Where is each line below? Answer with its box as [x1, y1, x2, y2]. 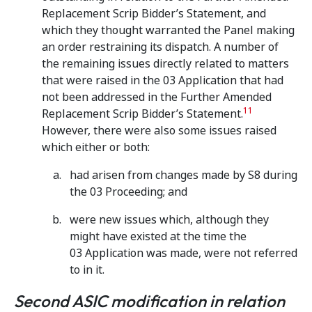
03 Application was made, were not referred [70, 245, 297, 261]
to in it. [70, 262, 104, 278]
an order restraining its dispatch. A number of [42, 39, 279, 55]
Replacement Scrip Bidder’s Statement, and [42, 6, 266, 22]
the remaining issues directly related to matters [42, 56, 289, 72]
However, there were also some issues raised [42, 123, 276, 139]
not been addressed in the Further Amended [42, 89, 272, 105]
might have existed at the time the [70, 228, 247, 244]
